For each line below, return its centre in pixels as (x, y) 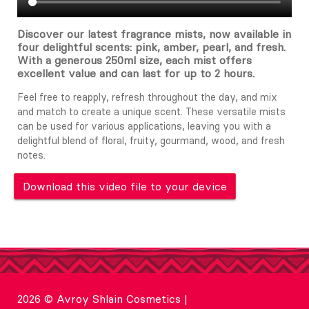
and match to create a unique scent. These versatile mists (151, 111)
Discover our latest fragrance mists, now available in (154, 33)
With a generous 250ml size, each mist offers (134, 60)
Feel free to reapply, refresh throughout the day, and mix (147, 97)
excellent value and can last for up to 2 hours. (136, 73)
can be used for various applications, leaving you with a (144, 126)
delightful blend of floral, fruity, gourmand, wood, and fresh (151, 140)
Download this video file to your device (125, 186)
